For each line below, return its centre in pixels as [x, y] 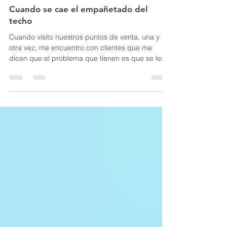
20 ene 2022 [48, 31]
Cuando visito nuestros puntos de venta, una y [84, 78]
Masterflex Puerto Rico [61, 23]
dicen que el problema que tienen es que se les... [90, 99]
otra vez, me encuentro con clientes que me [81, 88]
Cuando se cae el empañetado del [78, 50]
